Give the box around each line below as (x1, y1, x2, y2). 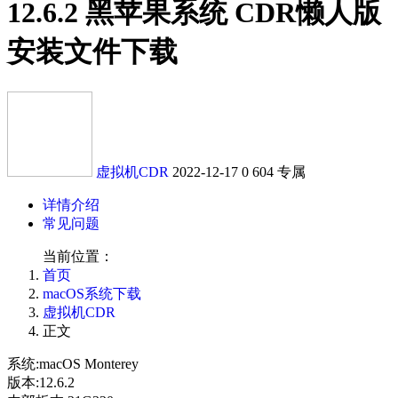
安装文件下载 (7, 36, 178, 68)
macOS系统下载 (43, 285, 141, 301)
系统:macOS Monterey (7, 355, 139, 371)
